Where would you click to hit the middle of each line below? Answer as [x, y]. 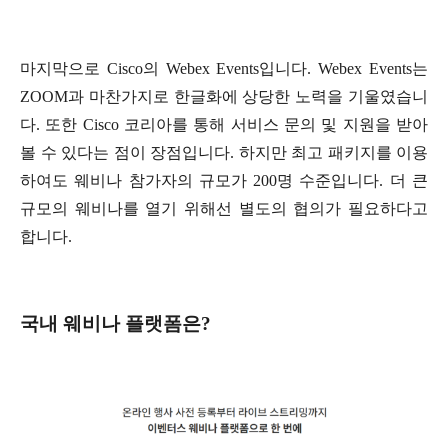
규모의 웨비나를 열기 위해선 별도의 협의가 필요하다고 [224, 208]
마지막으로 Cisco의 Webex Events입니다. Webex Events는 [224, 68]
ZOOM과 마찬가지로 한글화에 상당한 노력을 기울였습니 [224, 96]
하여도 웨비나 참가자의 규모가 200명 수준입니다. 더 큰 [224, 180]
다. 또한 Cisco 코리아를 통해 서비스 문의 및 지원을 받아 [224, 124]
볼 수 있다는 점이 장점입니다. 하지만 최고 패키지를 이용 [224, 152]
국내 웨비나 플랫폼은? [115, 323]
